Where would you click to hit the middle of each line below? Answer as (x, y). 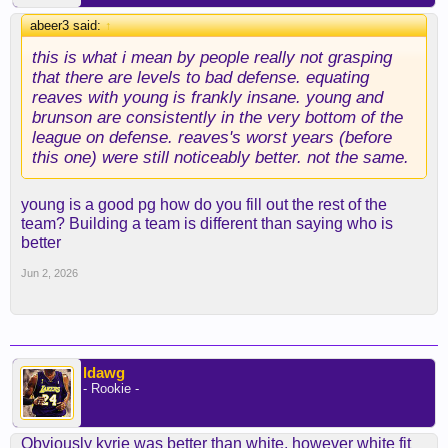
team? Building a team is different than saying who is (207, 223)
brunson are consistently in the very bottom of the (217, 117)
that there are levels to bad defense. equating (200, 77)
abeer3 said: (67, 25)
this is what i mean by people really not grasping (212, 57)
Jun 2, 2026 (49, 273)
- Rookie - (111, 388)
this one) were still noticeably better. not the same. (220, 157)
